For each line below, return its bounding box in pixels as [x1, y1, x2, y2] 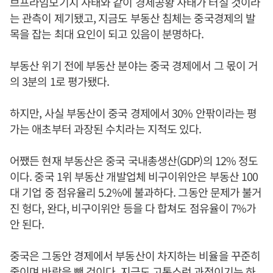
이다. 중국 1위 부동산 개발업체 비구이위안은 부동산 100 [10, 168, 258, 184]
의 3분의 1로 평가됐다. [10, 73, 110, 89]
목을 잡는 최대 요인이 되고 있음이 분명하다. [10, 26, 207, 41]
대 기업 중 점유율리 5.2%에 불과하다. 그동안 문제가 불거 [10, 184, 262, 200]
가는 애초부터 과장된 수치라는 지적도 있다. [10, 121, 202, 136]
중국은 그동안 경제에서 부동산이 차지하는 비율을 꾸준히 [10, 247, 260, 263]
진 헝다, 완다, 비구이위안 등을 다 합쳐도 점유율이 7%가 [10, 200, 257, 216]
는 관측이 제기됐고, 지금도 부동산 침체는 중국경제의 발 [10, 10, 256, 26]
